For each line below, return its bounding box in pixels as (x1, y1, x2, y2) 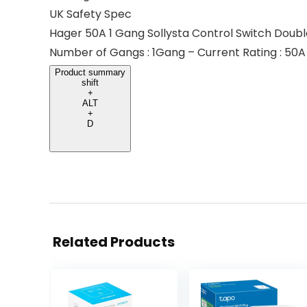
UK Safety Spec (49, 6, 132, 22)
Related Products (53, 232, 175, 251)
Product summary (55, 67, 125, 77)
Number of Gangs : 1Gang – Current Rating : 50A (49, 45, 306, 60)
